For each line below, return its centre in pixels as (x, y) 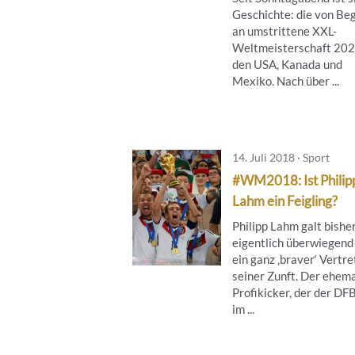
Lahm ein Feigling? (285, 200)
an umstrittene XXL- (284, 31)
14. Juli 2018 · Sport (281, 157)
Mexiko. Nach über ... (286, 80)
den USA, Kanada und (287, 64)
